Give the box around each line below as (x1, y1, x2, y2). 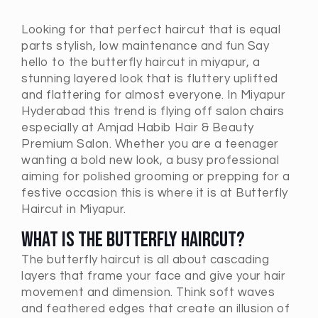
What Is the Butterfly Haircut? (21, 227, 245, 253)
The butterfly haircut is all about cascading (21, 253, 269, 266)
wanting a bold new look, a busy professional (21, 154, 279, 167)
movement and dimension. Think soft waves (21, 286, 275, 299)
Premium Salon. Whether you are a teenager (21, 138, 279, 150)
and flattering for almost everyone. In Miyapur (21, 89, 285, 102)
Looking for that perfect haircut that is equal (21, 23, 280, 36)
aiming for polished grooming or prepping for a (21, 170, 290, 183)
